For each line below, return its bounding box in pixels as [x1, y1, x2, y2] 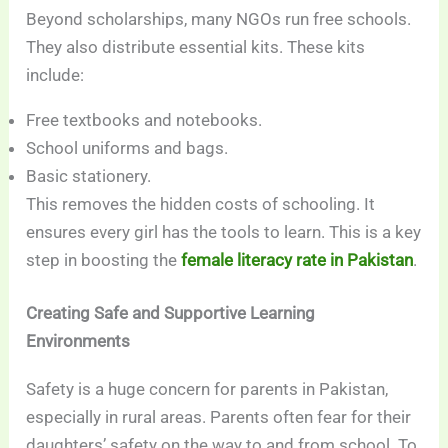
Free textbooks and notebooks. [26, 109, 263, 130]
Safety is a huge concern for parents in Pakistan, [26, 379, 389, 400]
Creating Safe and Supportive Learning [26, 303, 316, 324]
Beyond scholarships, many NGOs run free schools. [26, 8, 412, 29]
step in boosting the [26, 249, 182, 270]
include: [26, 64, 85, 85]
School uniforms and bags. [26, 137, 229, 158]
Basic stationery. [26, 165, 152, 186]
